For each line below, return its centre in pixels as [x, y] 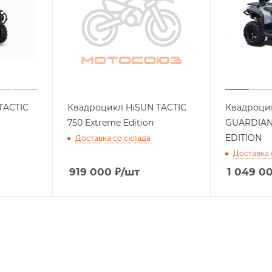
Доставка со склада [113, 138]
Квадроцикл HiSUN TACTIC [127, 107]
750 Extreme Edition [110, 122]
